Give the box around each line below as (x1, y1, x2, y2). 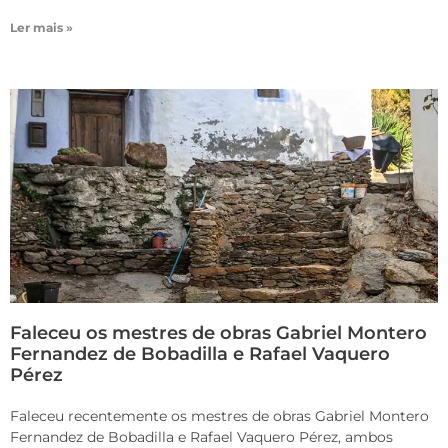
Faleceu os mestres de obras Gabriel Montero (10, 322, 427, 345)
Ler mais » (10, 20, 73, 36)
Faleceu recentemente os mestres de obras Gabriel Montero (10, 407, 429, 426)
